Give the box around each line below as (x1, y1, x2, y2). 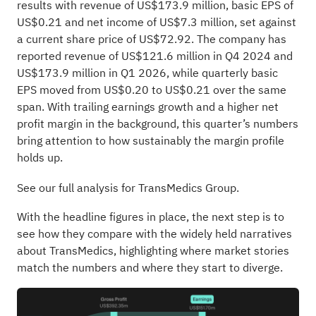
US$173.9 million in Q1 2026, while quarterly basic (16, 64, 278, 82)
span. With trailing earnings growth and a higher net (16, 98, 279, 116)
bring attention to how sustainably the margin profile (16, 132, 284, 150)
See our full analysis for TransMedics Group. (16, 179, 239, 197)
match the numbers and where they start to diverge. (16, 259, 283, 276)
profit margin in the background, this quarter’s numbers (16, 115, 298, 133)
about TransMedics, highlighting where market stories (16, 242, 289, 260)
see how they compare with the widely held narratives (16, 225, 292, 243)
